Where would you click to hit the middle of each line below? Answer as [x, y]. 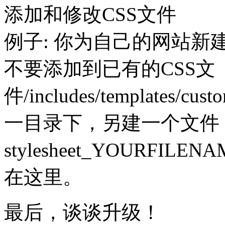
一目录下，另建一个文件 [112, 123]
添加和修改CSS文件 [95, 14]
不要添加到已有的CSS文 [110, 68]
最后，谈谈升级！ [87, 212]
